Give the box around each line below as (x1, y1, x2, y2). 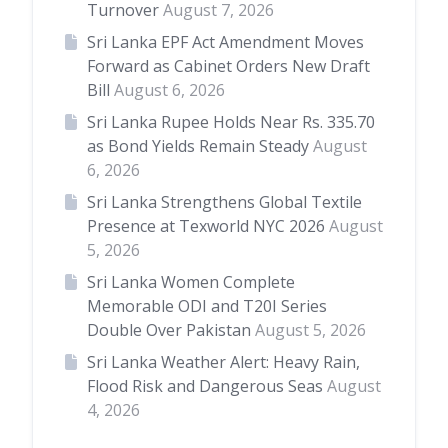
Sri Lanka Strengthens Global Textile (86, 191, 362, 214)
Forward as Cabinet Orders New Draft (86, 55, 370, 78)
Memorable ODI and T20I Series (86, 295, 327, 318)
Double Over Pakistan (86, 319, 251, 342)
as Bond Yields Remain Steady (86, 135, 309, 158)
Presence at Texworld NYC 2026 (86, 215, 325, 238)
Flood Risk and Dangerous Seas (86, 375, 323, 398)
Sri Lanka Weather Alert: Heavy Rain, (86, 351, 360, 374)
